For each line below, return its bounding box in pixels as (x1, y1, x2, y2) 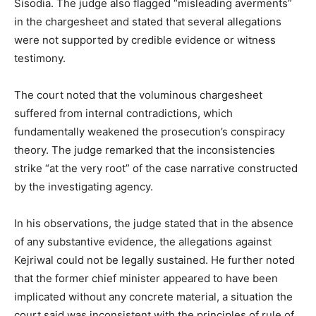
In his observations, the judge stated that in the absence (14, 216, 293, 230)
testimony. (14, 51, 66, 65)
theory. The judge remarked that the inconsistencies (14, 142, 275, 157)
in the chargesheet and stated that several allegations (14, 14, 281, 28)
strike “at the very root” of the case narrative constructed (14, 161, 298, 175)
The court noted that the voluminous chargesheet (14, 87, 262, 102)
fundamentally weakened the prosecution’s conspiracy (14, 124, 285, 138)
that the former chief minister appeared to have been (14, 271, 278, 285)
